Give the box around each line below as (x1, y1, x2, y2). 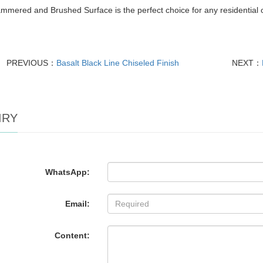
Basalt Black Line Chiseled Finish (56, 58, 180, 68)
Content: (55, 230, 90, 240)
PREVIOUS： (6, 58, 57, 68)
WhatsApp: (45, 167, 90, 177)
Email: (65, 198, 90, 208)
